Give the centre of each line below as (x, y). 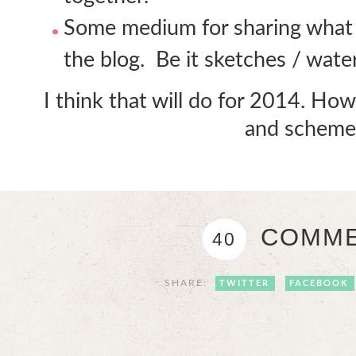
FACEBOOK (319, 283)
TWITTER (245, 283)
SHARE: (188, 283)
